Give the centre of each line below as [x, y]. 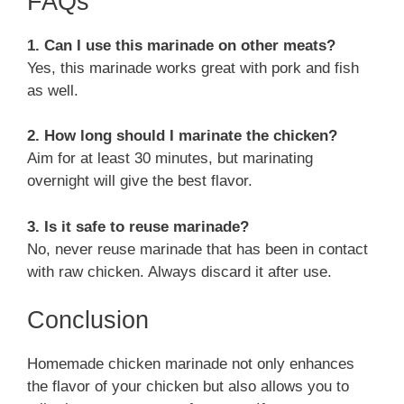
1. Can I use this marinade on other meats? [181, 45]
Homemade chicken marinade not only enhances [191, 364]
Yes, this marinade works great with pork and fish [193, 68]
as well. [53, 90]
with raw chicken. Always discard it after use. [179, 271]
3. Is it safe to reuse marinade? [138, 226]
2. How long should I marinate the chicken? [182, 136]
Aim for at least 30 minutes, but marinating [170, 159]
